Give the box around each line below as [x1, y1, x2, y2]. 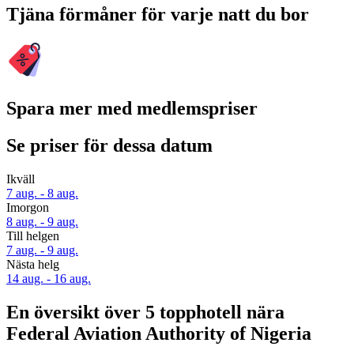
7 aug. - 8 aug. [6, 186, 78, 200]
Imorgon [6, 200, 49, 214]
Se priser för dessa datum [6, 134, 213, 156]
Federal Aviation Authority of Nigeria [6, 322, 311, 344]
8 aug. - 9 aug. [6, 214, 78, 228]
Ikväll [6, 171, 35, 186]
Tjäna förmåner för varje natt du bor [6, 4, 309, 25]
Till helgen [6, 228, 59, 243]
